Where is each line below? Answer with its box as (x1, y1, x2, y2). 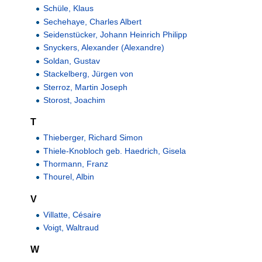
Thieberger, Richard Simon (43, 133, 143, 143)
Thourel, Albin (43, 172, 95, 182)
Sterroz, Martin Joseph (43, 82, 128, 92)
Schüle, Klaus (43, 4, 94, 13)
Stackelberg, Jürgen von (43, 69, 134, 79)
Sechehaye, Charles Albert (43, 16, 142, 26)
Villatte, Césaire (43, 209, 102, 219)
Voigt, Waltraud (43, 223, 99, 233)
